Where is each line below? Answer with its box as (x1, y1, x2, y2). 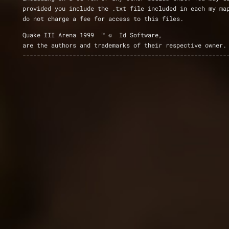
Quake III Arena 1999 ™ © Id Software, (22, 31, 162, 39)
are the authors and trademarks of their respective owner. (22, 41, 226, 49)
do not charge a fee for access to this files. (22, 14, 184, 22)
